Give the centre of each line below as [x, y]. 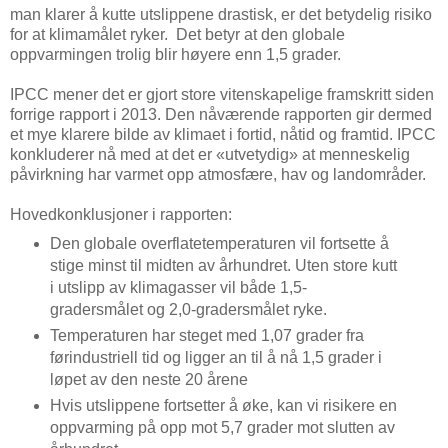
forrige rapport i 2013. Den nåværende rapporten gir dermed [221, 114]
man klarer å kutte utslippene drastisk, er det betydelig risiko [221, 14]
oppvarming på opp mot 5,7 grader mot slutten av [222, 427]
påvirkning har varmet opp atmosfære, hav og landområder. [218, 174]
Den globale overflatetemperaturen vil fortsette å [219, 243]
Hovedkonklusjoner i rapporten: [121, 214]
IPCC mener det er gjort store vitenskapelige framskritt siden [222, 94]
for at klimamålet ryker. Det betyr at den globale [177, 34]
